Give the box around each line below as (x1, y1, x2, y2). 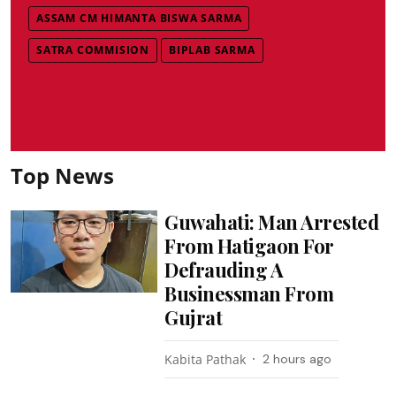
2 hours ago (263, 350, 332, 367)
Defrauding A (164, 255, 284, 283)
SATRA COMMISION (36, 42, 149, 57)
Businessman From (164, 279, 334, 307)
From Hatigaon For (164, 232, 334, 259)
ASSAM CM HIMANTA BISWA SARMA (36, 10, 242, 26)
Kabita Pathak (164, 350, 247, 368)
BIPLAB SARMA (169, 42, 255, 57)
